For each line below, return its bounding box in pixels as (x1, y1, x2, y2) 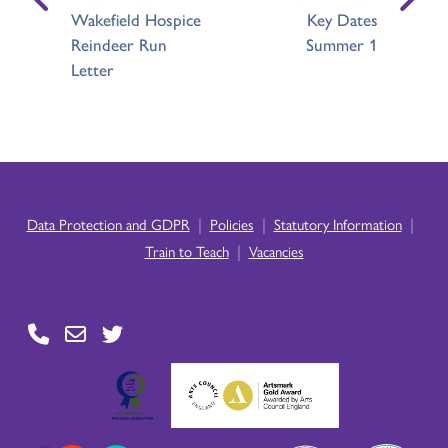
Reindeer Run (70, 32, 167, 57)
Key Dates (306, 7, 378, 32)
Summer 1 (305, 32, 378, 57)
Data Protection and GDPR (26, 213, 190, 235)
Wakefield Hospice (70, 7, 201, 32)
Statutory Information (273, 213, 402, 235)
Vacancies (248, 240, 304, 262)
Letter (70, 57, 114, 82)
